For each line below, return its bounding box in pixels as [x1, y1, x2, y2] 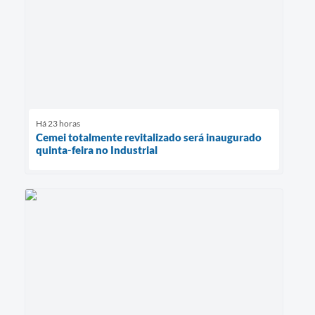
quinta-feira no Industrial [36, 143, 157, 157]
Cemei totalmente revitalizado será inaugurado [36, 131, 262, 144]
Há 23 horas [36, 118, 80, 129]
